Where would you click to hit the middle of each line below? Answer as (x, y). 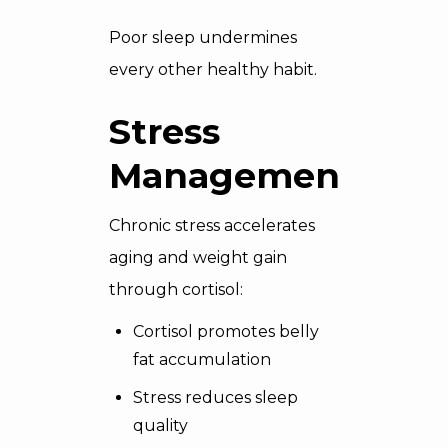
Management (232, 175)
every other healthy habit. (213, 69)
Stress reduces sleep (215, 397)
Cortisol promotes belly (226, 331)
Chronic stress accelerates (212, 225)
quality (160, 425)
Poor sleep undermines (203, 37)
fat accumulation (202, 359)
